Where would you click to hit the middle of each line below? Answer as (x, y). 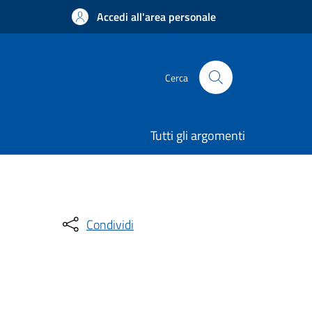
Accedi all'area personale (156, 17)
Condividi (110, 224)
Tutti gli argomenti (198, 135)
